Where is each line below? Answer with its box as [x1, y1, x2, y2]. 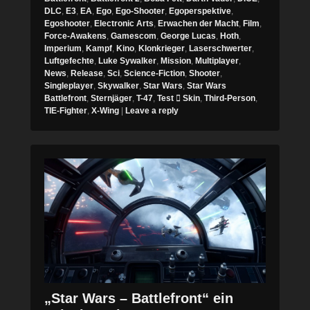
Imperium [44, 44, 82, 54]
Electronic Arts [94, 19, 154, 29]
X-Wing [91, 106, 119, 116]
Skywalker [98, 81, 139, 91]
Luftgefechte [44, 56, 94, 66]
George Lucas [161, 31, 216, 42]
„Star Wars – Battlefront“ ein [44, 291, 233, 307]
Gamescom [111, 31, 156, 42]
